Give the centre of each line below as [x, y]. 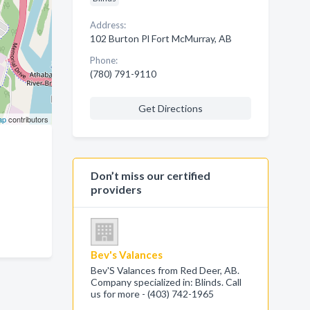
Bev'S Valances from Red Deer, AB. [165, 270]
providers [116, 189]
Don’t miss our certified [150, 175]
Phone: [103, 60]
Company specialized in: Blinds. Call [166, 282]
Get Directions [170, 108]
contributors [27, 119]
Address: [108, 25]
